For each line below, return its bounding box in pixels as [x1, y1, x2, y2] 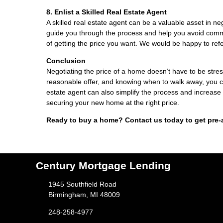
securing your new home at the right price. [46, 98, 179, 107]
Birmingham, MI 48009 [48, 191, 120, 199]
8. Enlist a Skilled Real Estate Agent [46, 7, 167, 16]
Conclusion [46, 56, 86, 65]
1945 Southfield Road [48, 180, 116, 188]
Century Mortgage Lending [36, 160, 171, 172]
